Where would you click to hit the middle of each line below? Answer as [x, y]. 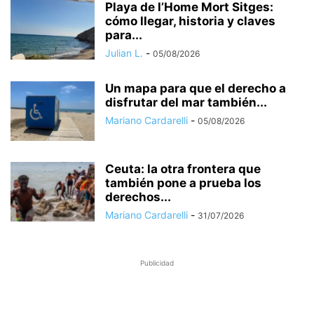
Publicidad [157, 263]
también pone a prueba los [183, 183]
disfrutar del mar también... [186, 103]
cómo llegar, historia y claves [190, 21]
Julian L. [124, 53]
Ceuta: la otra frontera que [183, 169]
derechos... [138, 197]
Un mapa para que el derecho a [196, 89]
